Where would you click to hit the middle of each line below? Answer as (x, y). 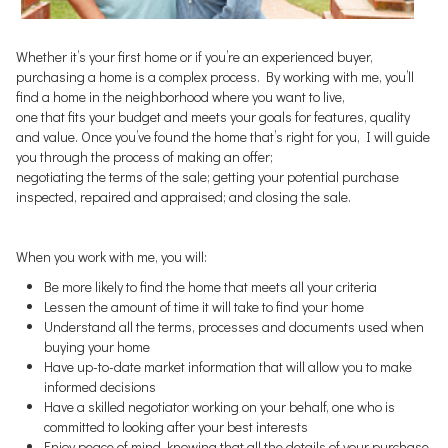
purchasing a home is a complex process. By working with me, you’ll (215, 76)
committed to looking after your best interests (176, 426)
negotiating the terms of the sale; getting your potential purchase (207, 176)
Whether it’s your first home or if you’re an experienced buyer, (194, 56)
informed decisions (100, 386)
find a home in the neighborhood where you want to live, (180, 96)
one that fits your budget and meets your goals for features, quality (213, 116)
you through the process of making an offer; (144, 156)
